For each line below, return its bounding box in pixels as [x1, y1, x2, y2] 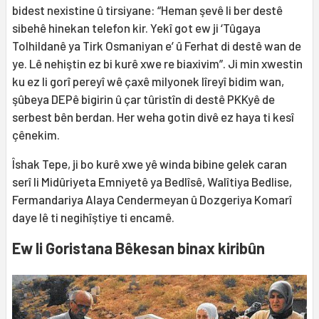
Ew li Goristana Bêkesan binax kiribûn [12, 239, 265, 258]
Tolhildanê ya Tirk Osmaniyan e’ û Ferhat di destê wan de [12, 38, 301, 53]
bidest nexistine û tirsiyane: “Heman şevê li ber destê [12, 3, 283, 18]
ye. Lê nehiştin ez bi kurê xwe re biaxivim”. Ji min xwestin [12, 56, 303, 71]
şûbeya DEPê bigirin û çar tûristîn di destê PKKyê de [12, 92, 275, 107]
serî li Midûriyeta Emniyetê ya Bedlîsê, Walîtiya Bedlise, [12, 174, 292, 189]
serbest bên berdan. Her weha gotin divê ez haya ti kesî [12, 110, 294, 125]
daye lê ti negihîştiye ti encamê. [12, 210, 174, 225]
